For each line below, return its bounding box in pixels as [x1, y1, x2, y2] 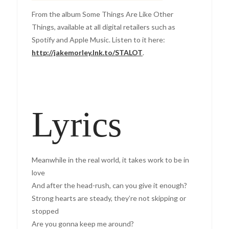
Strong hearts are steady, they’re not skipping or [32, 194, 187, 203]
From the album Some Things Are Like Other [32, 9, 174, 18]
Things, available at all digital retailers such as [32, 22, 176, 31]
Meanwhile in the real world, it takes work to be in [32, 155, 190, 165]
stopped [32, 207, 59, 216]
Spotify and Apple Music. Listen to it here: [32, 35, 166, 44]
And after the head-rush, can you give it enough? [32, 181, 188, 190]
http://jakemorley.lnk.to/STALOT [32, 48, 143, 57]
